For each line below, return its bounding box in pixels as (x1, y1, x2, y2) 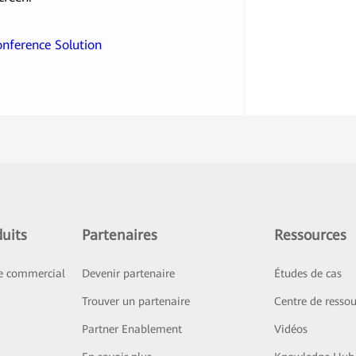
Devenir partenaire (81, 267, 175, 281)
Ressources (274, 226, 347, 244)
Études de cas (274, 267, 342, 281)
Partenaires (81, 226, 157, 244)
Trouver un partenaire (81, 295, 190, 308)
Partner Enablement (81, 323, 182, 336)
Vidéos (274, 323, 308, 336)
